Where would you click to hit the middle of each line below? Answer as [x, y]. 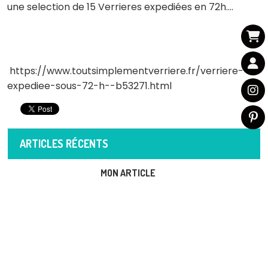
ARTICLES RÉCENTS [64, 144]
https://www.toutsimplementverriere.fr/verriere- [125, 71]
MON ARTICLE [128, 173]
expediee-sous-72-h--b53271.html [89, 86]
